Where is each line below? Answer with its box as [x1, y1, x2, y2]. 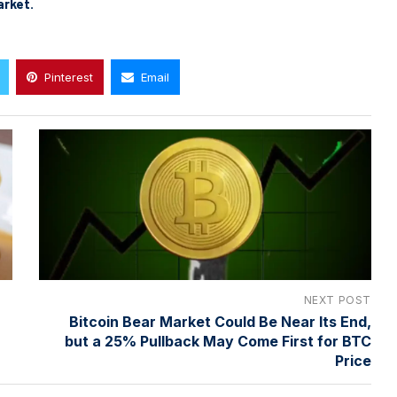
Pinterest [44, 69, 93, 84]
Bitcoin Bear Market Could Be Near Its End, [68, 312, 371, 331]
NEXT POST [303, 292, 371, 307]
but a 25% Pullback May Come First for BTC [64, 331, 371, 350]
